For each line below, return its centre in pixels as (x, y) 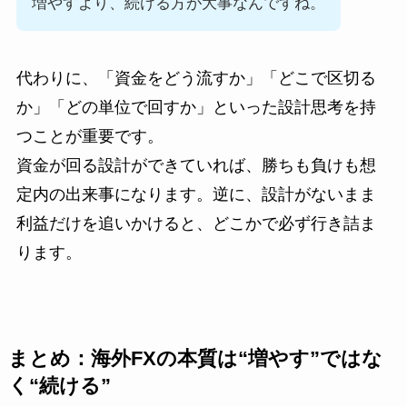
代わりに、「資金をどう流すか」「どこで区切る (196, 78)
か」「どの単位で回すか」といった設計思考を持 (196, 107)
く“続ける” (59, 386)
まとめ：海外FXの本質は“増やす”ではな (195, 358)
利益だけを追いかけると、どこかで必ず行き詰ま (196, 223)
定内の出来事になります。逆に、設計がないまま (196, 194)
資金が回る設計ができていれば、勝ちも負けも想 (196, 165)
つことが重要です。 (89, 136)
